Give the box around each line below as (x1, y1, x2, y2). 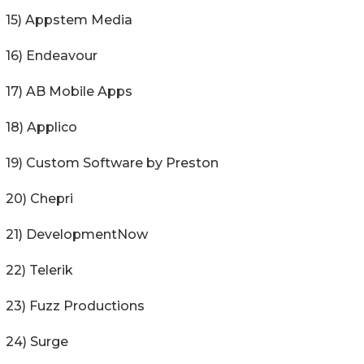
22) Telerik (6, 262, 73, 278)
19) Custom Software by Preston (6, 154, 219, 171)
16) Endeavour (6, 47, 97, 63)
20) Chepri (6, 190, 73, 206)
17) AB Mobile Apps (6, 83, 132, 99)
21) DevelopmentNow (6, 226, 148, 242)
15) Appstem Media (6, 11, 132, 28)
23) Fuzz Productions (6, 297, 145, 314)
